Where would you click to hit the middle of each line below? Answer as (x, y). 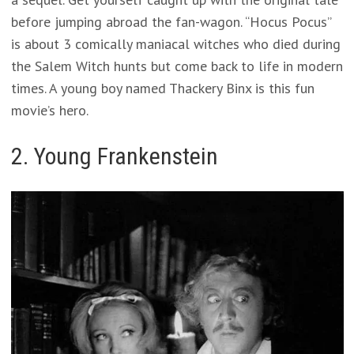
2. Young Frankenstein (114, 156)
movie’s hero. (49, 110)
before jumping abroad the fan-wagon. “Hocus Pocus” (171, 22)
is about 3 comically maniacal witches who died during (175, 44)
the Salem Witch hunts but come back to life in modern (177, 66)
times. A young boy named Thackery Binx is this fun (162, 88)
